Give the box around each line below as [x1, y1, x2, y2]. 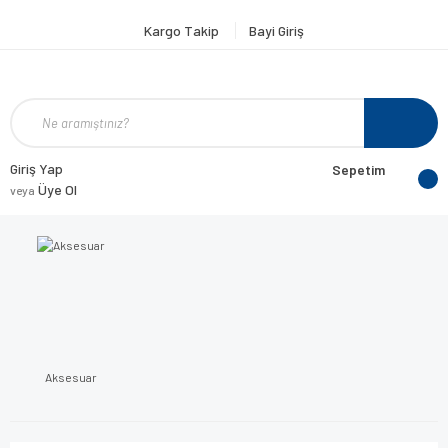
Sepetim [332, 161, 385, 178]
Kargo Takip [144, 22, 222, 39]
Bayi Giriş [249, 22, 304, 39]
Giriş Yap [10, 160, 63, 177]
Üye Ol [35, 181, 77, 198]
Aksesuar [45, 369, 98, 384]
